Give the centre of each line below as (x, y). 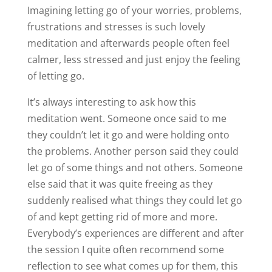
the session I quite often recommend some (125, 250)
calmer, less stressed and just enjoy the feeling (134, 60)
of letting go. (56, 76)
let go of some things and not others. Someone (135, 168)
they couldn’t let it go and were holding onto (128, 135)
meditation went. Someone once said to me (127, 119)
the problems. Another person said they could (133, 151)
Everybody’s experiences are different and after (135, 233)
